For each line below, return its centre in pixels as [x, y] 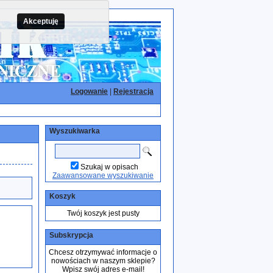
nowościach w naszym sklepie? [103, 261]
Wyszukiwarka [75, 131]
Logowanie [89, 91]
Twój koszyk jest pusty [103, 213]
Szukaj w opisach [109, 167]
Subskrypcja [71, 235]
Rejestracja [133, 91]
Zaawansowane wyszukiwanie [103, 175]
